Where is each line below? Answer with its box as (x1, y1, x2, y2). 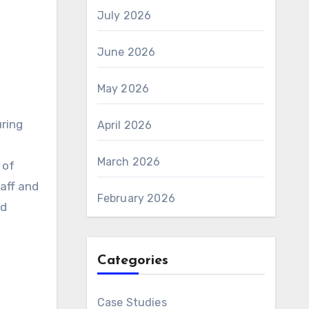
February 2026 (97, 192, 176, 205)
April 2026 (97, 119, 152, 132)
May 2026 (97, 82, 150, 95)
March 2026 (97, 155, 161, 168)
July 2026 (97, 9, 152, 22)
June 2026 (97, 46, 156, 59)
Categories (97, 254, 168, 268)
